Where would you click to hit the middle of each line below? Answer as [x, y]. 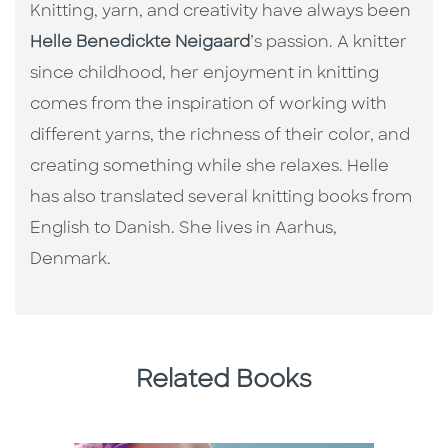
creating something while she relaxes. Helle [209, 166]
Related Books [224, 380]
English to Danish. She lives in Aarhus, [183, 228]
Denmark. [70, 259]
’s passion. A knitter [328, 42]
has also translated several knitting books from [221, 197]
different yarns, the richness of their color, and [220, 135]
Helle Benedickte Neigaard [140, 42]
